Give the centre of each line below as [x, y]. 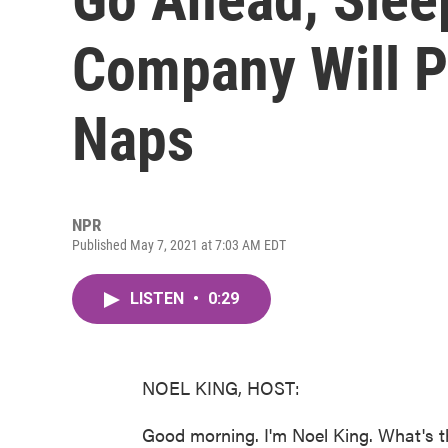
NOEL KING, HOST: [221, 387]
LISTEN [159, 298]
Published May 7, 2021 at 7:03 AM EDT [179, 245]
